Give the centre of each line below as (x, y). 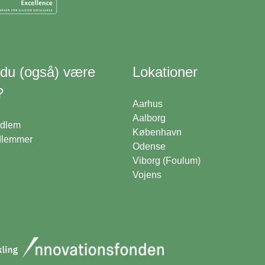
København (157, 132)
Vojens (147, 174)
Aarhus (148, 104)
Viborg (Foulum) (167, 160)
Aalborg (149, 118)
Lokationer (165, 72)
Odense (149, 146)
